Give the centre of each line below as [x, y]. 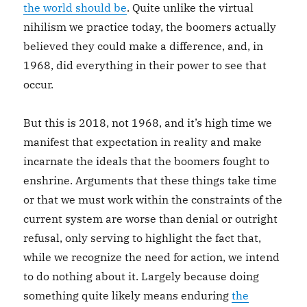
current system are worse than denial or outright [151, 219]
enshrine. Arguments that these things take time [150, 180]
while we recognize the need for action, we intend [152, 257]
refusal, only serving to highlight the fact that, [143, 238]
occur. [39, 84]
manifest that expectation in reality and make [143, 142]
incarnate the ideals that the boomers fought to [147, 161]
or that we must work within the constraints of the [153, 199]
